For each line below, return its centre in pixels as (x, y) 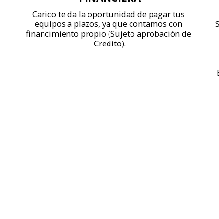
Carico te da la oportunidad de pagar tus (109, 14)
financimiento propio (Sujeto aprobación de (109, 33)
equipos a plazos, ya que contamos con (109, 23)
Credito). (109, 43)
